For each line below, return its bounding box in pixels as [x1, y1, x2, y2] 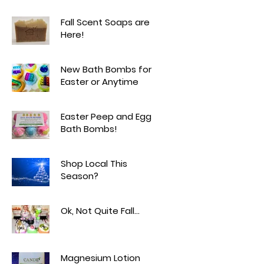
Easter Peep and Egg [61, 110, 151, 123]
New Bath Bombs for [61, 62, 151, 75]
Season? [61, 169, 98, 182]
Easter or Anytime [61, 75, 138, 88]
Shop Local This [61, 157, 127, 170]
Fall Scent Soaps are [61, 15, 150, 28]
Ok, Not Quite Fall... [61, 204, 140, 217]
